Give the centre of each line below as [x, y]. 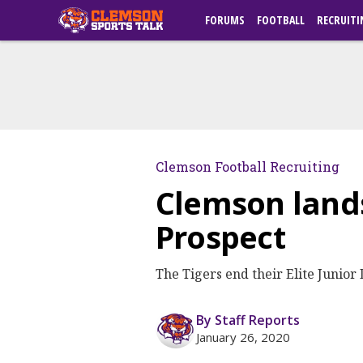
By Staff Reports [248, 320]
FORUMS [225, 20]
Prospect [220, 237]
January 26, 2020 [243, 337]
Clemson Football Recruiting [248, 167]
